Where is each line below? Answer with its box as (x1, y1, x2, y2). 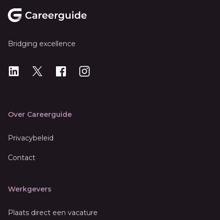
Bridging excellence (8, 39, 76, 48)
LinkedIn (7, 66, 42, 75)
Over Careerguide (8, 110, 72, 119)
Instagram (78, 66, 118, 75)
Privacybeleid (8, 134, 54, 142)
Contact (8, 153, 35, 162)
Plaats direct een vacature (8, 208, 98, 217)
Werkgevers (8, 185, 52, 193)
